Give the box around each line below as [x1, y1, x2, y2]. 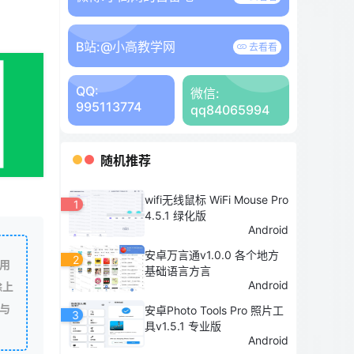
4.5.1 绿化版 [145, 208, 206, 222]
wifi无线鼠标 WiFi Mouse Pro [145, 192, 288, 206]
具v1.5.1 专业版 [145, 318, 221, 333]
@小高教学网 [100, 39, 175, 55]
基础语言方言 [145, 263, 211, 277]
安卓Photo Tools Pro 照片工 [145, 303, 284, 317]
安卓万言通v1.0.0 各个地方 [145, 247, 279, 262]
